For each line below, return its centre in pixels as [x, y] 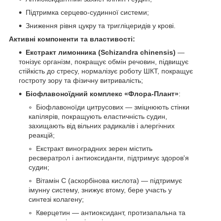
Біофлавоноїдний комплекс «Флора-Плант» [102, 94]
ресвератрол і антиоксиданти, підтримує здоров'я [109, 158]
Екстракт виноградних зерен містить [94, 149]
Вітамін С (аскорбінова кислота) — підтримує [109, 181]
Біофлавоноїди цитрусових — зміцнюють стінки [113, 107]
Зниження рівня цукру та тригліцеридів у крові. [101, 26]
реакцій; [42, 135]
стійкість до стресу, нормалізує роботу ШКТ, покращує [106, 71]
